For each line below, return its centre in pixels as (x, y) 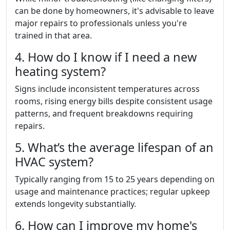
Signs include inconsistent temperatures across (107, 89)
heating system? (60, 71)
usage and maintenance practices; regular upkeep (112, 191)
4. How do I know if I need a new (106, 57)
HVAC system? (54, 161)
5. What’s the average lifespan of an (114, 147)
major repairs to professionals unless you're (101, 23)
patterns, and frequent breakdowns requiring (104, 113)
